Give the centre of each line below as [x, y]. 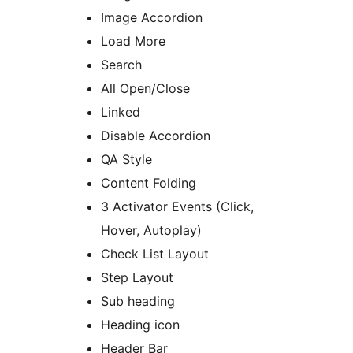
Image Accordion [152, 17]
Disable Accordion [156, 135]
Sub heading [138, 301]
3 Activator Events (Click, [177, 206]
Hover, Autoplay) [151, 230]
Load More [133, 41]
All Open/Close [145, 88]
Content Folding [149, 182]
